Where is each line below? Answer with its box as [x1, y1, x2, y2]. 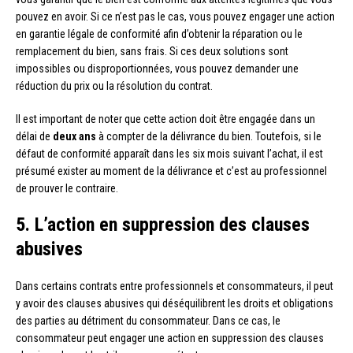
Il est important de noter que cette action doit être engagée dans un [16, 113, 315, 126]
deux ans [53, 130, 96, 143]
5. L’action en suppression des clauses [16, 214, 310, 236]
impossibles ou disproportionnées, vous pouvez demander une [16, 62, 299, 76]
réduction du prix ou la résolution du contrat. [16, 80, 213, 93]
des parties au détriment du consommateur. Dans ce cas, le [16, 314, 281, 328]
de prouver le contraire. [16, 182, 118, 195]
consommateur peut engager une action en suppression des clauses [16, 332, 324, 345]
